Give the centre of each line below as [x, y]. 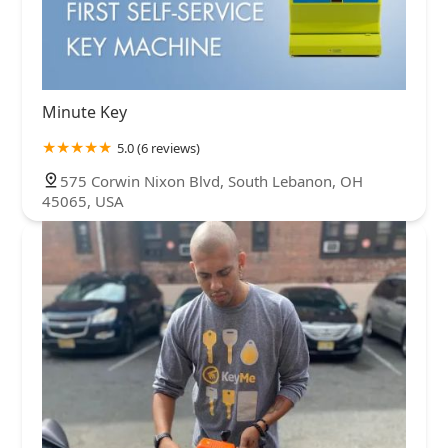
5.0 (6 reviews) [158, 147]
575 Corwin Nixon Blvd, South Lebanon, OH [211, 180]
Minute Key [84, 111]
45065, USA [83, 200]
